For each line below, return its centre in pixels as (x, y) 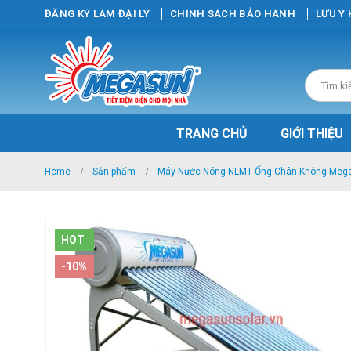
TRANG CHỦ (212, 134)
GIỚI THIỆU (311, 134)
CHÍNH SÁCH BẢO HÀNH (233, 14)
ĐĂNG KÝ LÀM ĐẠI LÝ (97, 14)
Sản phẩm (114, 172)
